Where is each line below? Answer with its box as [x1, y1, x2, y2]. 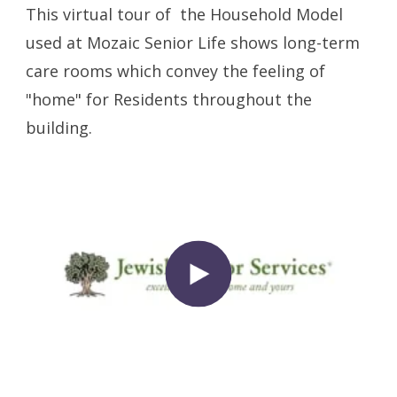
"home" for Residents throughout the [26, 89, 313, 111]
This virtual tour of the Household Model [26, 4, 344, 26]
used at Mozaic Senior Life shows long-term [26, 32, 361, 54]
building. [26, 117, 93, 139]
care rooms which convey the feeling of [26, 60, 326, 82]
